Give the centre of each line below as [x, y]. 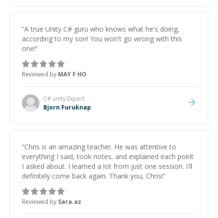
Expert [75, 99]
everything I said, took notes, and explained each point [108, 156]
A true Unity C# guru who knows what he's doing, [102, 29]
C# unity [54, 99]
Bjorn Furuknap [67, 107]
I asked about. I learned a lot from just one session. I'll [107, 166]
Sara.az [70, 202]
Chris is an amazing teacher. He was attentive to [100, 147]
